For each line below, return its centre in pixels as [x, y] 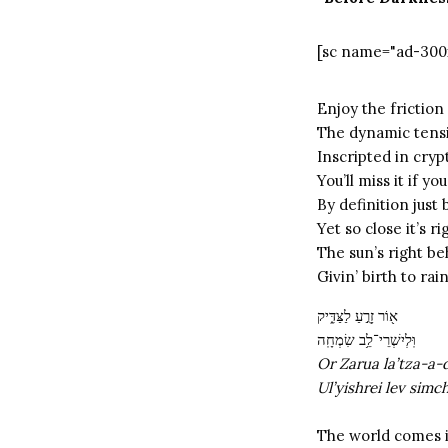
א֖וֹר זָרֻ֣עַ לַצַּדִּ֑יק [357, 315]
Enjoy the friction [380, 108]
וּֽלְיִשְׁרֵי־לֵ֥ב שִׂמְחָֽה [366, 339]
